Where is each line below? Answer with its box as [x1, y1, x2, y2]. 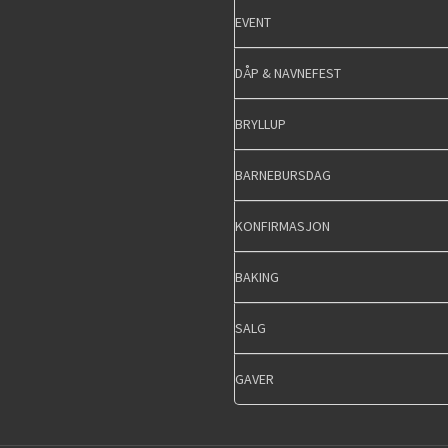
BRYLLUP [235, 115, 286, 134]
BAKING [235, 268, 279, 287]
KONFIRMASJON [235, 217, 330, 236]
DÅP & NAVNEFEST [235, 64, 341, 83]
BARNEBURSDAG [235, 166, 331, 185]
